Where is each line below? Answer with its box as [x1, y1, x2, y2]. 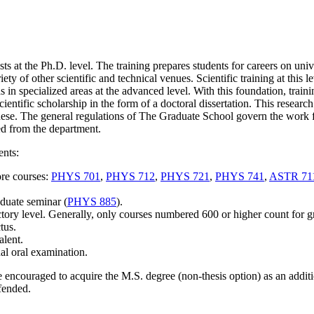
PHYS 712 [106, 170, 155, 183]
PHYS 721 [161, 170, 210, 183]
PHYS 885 [67, 196, 116, 208]
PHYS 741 [215, 170, 264, 183]
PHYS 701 [51, 170, 100, 183]
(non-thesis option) [178, 270, 264, 282]
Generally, [46, 208, 97, 221]
